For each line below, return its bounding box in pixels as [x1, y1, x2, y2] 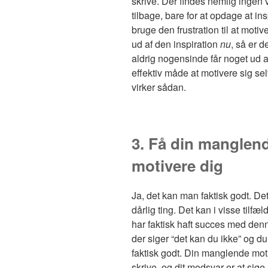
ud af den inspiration [132, 37, 220, 51]
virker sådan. [132, 80, 186, 94]
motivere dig [132, 154, 223, 176]
